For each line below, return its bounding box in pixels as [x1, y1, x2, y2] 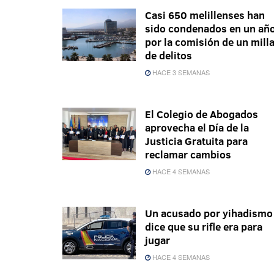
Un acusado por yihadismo [145, 206, 273, 221]
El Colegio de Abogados [145, 107, 258, 122]
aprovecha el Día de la [145, 120, 249, 135]
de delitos [145, 48, 192, 63]
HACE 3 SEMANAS [150, 67, 210, 78]
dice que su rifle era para [145, 220, 262, 234]
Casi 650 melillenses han [145, 8, 265, 23]
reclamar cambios [145, 147, 231, 162]
